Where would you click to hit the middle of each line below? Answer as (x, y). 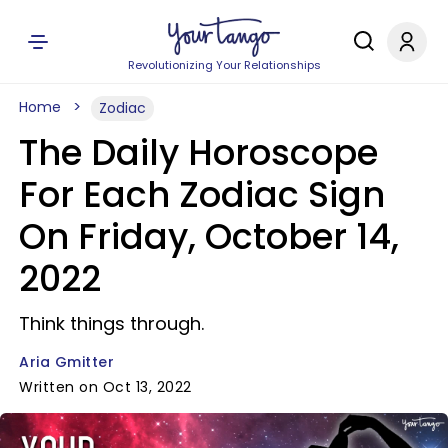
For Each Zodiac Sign (202, 194)
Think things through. (111, 323)
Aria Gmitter (66, 362)
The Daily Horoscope (198, 152)
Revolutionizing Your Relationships (224, 65)
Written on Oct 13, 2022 (105, 387)
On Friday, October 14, (209, 236)
